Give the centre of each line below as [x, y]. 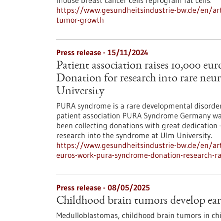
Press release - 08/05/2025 [103, 187]
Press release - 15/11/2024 [102, 52]
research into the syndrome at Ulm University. [134, 135]
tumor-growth [80, 20]
